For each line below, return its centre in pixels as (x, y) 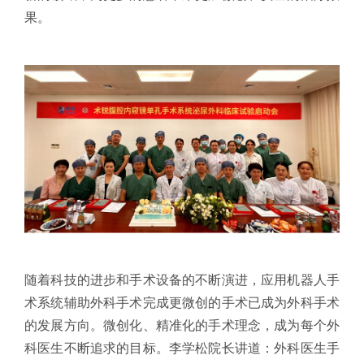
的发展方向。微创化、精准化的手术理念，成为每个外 (182, 325)
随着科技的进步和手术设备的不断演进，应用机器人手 (182, 279)
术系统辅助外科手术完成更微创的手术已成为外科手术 (182, 302)
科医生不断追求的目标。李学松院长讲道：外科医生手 (182, 348)
